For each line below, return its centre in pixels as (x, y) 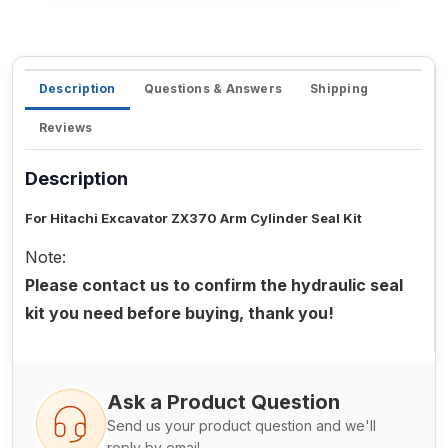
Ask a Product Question (223, 402)
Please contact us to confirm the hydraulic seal (214, 285)
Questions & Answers (213, 89)
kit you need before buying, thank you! (179, 313)
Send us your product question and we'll (241, 426)
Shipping (339, 89)
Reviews (66, 128)
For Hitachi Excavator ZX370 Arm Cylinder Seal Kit (193, 218)
